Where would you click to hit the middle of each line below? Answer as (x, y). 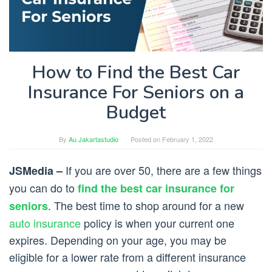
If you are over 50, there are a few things (162, 170)
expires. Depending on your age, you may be (118, 240)
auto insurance (45, 223)
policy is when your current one (158, 223)
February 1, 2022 (188, 139)
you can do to (43, 188)
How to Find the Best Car (136, 73)
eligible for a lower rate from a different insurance (127, 257)
